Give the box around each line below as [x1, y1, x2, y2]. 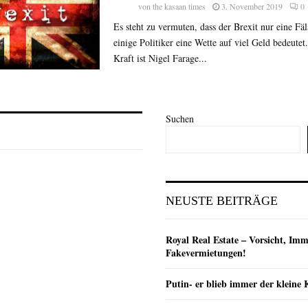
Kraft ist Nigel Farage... [113, 52, 207, 65]
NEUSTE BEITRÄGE [166, 193, 278, 208]
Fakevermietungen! [166, 245, 246, 260]
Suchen [166, 111, 194, 125]
